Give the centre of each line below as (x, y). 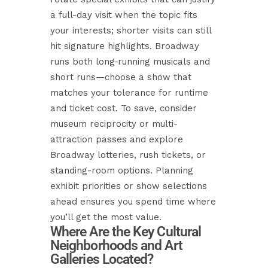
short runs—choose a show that (121, 77)
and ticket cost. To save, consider (124, 108)
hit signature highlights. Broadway (125, 46)
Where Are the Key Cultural (126, 232)
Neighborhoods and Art (116, 246)
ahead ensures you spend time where (133, 202)
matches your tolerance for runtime (129, 93)
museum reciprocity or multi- (114, 124)
